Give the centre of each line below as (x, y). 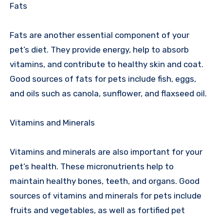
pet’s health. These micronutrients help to (92, 167)
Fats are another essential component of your (100, 35)
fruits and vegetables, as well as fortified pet (97, 210)
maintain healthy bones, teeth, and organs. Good (105, 181)
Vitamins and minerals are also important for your (106, 152)
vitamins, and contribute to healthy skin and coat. (107, 64)
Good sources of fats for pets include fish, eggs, (103, 79)
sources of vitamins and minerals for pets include (106, 196)
